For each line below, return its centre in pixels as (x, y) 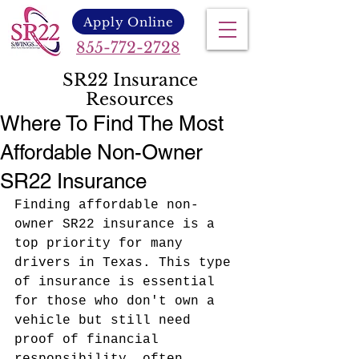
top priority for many (103, 244)
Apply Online (128, 22)
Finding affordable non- (107, 205)
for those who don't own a (119, 301)
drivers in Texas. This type (127, 263)
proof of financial (91, 340)
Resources (130, 99)
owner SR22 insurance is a (119, 224)
